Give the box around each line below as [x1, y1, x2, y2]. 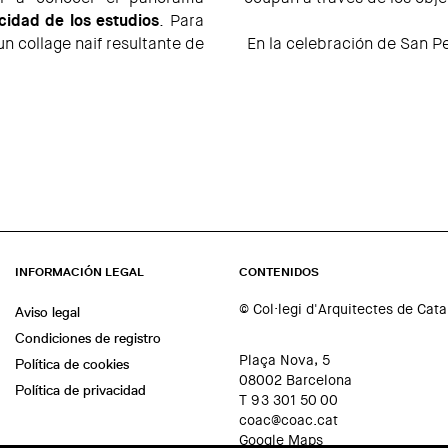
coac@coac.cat [239, 411, 338, 430]
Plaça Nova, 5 [239, 351, 330, 370]
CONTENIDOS [239, 264, 319, 281]
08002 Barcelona [239, 371, 352, 390]
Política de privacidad [15, 381, 146, 400]
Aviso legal [15, 303, 80, 322]
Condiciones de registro [15, 329, 161, 348]
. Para [159, 10, 204, 32]
